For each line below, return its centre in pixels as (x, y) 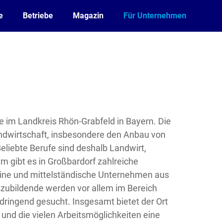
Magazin (88, 16)
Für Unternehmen (155, 16)
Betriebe (38, 16)
